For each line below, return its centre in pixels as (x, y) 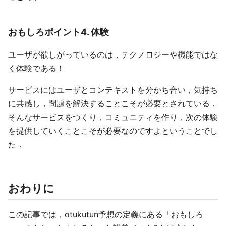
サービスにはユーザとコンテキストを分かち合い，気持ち (113, 90)
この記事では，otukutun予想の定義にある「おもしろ (106, 214)
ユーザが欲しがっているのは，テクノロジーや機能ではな (113, 54)
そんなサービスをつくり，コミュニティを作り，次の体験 (113, 117)
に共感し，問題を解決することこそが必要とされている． (113, 103)
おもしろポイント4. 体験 (59, 32)
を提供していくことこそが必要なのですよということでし (113, 131)
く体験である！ (36, 68)
